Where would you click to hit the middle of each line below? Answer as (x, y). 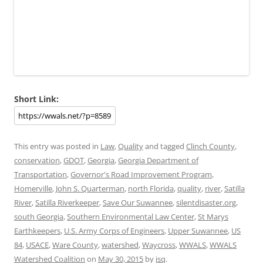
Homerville (33, 189)
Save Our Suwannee (138, 203)
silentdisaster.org (206, 203)
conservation (37, 161)
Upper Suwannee (198, 231)
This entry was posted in (57, 146)
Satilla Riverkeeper (67, 203)
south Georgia (39, 217)
